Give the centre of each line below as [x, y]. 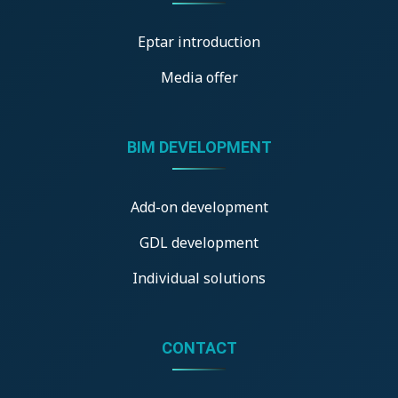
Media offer [199, 77]
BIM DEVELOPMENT [199, 147]
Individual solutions [199, 278]
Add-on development [199, 207]
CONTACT [199, 347]
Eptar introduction [199, 41]
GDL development [199, 242]
